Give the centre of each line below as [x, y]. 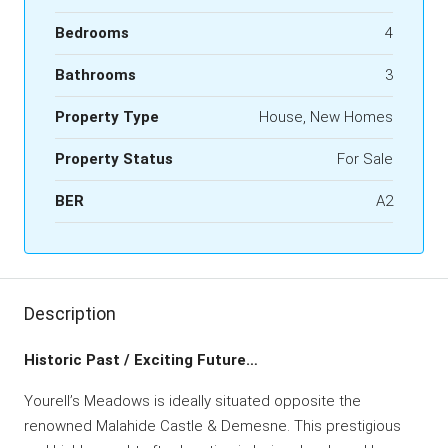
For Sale [365, 158]
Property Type [107, 116]
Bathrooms [95, 74]
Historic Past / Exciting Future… [141, 359]
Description [70, 313]
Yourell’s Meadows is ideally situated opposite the [192, 400]
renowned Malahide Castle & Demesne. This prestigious [212, 425]
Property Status [114, 158]
